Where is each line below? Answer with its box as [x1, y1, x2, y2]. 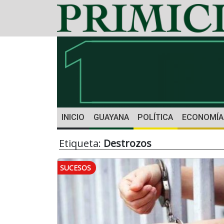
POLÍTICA [137, 112, 173, 122]
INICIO [61, 112, 84, 122]
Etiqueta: [59, 136, 103, 150]
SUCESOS [60, 163, 91, 173]
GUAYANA [93, 112, 129, 122]
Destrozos [103, 136, 151, 150]
